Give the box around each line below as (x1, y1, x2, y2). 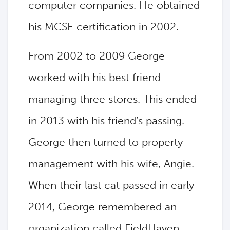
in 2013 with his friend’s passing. (28, 114, 184, 127)
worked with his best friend (28, 71, 161, 84)
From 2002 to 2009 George (28, 49, 165, 63)
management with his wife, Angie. (28, 157, 194, 170)
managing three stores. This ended (28, 92, 197, 106)
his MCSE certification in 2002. (28, 20, 179, 33)
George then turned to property (28, 136, 183, 149)
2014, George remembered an (28, 200, 177, 214)
